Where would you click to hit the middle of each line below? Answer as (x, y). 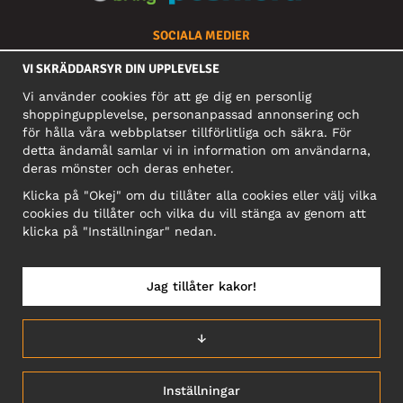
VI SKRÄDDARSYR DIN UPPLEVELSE (121, 69)
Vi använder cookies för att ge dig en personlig (167, 96)
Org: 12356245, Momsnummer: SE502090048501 (201, 170)
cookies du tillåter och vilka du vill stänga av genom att (194, 213)
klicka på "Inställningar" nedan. (122, 231)
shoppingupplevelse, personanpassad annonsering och (191, 114)
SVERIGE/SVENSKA (202, 317)
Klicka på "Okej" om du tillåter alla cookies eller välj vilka (200, 195)
